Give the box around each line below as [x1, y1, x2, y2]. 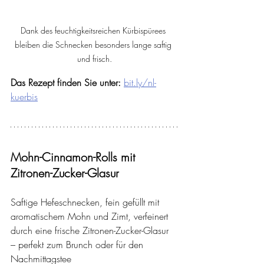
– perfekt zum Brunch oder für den [11, 237, 146, 251]
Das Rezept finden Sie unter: [11, 75, 121, 89]
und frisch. [77, 52, 112, 64]
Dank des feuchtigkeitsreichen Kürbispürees [21, 24, 168, 36]
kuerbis [11, 90, 38, 103]
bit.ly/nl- [124, 75, 156, 89]
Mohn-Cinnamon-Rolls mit [11, 148, 138, 165]
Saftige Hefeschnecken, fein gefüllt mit [11, 195, 162, 209]
